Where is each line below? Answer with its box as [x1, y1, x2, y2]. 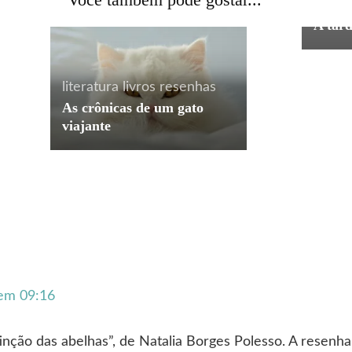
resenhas [159, 79, 216, 94]
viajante [61, 117, 111, 134]
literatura [61, 79, 119, 94]
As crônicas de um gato [61, 99, 203, 115]
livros [122, 79, 156, 94]
